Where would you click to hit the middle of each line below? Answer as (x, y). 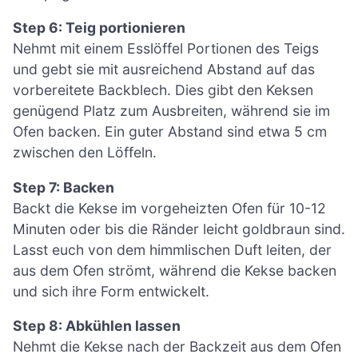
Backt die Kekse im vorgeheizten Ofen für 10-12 (169, 208)
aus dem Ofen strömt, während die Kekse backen (175, 270)
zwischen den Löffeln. (85, 153)
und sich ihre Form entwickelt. (111, 291)
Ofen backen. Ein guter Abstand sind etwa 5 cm (170, 132)
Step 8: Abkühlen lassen (97, 326)
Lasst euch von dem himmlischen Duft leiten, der (172, 249)
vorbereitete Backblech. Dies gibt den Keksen (163, 90)
